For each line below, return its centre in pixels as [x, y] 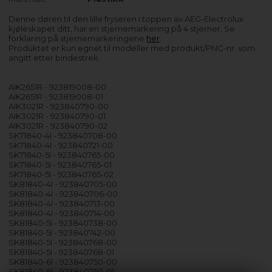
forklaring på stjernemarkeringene [78, 39]
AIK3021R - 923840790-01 [57, 116]
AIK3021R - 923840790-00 [59, 107]
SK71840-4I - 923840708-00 [63, 136]
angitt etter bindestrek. [55, 58]
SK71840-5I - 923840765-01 [60, 165]
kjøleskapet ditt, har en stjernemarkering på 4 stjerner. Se [122, 29]
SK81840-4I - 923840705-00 [63, 184]
